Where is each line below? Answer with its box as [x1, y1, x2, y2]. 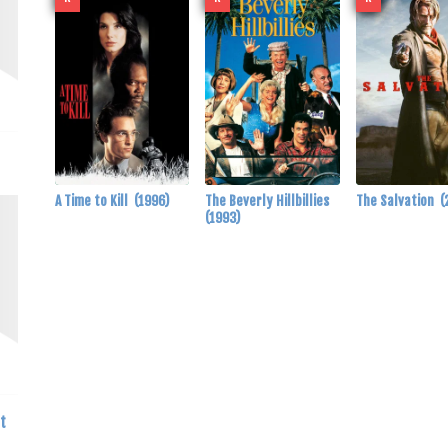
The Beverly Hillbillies [205, 191, 333, 209]
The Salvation [356, 191, 441, 209]
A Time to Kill [54, 191, 134, 209]
